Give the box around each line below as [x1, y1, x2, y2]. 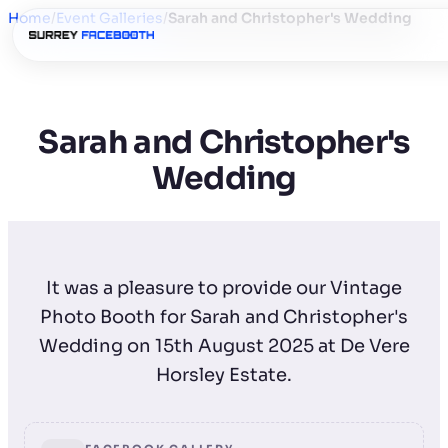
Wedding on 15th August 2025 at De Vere [38, 334, 410, 357]
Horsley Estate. [156, 363, 292, 386]
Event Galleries [56, 9, 163, 27]
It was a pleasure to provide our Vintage [46, 276, 402, 299]
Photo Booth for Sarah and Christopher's [40, 305, 408, 328]
